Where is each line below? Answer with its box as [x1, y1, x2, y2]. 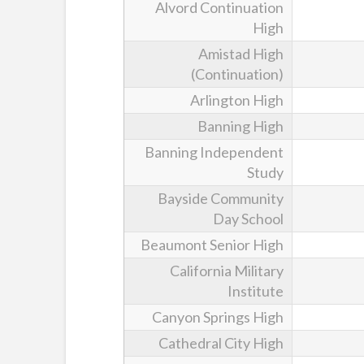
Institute [227, 281, 284, 300]
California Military [170, 261, 284, 279]
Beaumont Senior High [141, 235, 284, 253]
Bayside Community [158, 188, 284, 207]
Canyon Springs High [152, 307, 284, 326]
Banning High [197, 116, 284, 135]
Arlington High [190, 90, 284, 109]
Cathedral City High [158, 333, 284, 352]
